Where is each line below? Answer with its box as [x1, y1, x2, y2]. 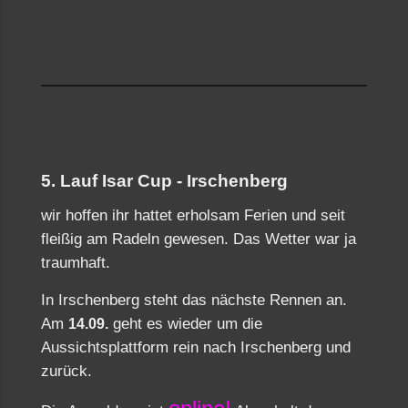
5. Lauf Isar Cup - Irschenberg [41, 171, 288, 190]
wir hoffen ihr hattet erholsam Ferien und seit [41, 207, 345, 224]
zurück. [41, 362, 97, 380]
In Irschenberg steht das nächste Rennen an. [41, 291, 347, 309]
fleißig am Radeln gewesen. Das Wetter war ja [41, 230, 356, 248]
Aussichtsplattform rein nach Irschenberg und [41, 339, 351, 356]
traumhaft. [41, 254, 110, 271]
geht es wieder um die [108, 315, 262, 332]
